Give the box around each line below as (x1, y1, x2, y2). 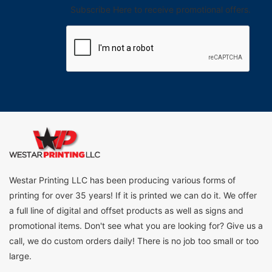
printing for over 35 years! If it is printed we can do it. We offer (9, 190, 257, 201)
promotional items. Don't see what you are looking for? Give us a (9, 220, 263, 231)
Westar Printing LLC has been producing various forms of (9, 175, 236, 186)
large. (9, 251, 32, 262)
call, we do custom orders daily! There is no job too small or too (9, 236, 259, 246)
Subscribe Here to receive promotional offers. (70, 4, 251, 15)
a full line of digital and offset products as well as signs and (9, 205, 243, 216)
